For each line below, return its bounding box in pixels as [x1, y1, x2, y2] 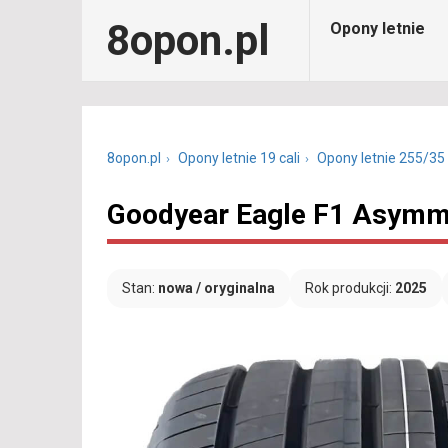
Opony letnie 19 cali [178, 150, 300, 166]
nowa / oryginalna [158, 280, 275, 296]
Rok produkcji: [305, 280, 395, 296]
